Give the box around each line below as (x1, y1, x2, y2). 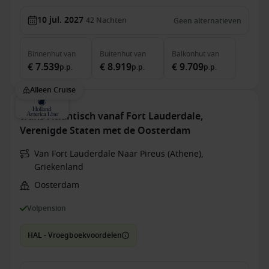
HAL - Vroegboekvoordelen (28, 230, 122, 241)
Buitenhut (100, 49, 132, 59)
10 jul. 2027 (37, 14, 83, 26)
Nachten (96, 15, 127, 26)
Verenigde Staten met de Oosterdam (20, 124, 190, 138)
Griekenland (34, 161, 83, 174)
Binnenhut (28, 49, 62, 59)
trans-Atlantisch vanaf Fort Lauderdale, (20, 109, 203, 124)
